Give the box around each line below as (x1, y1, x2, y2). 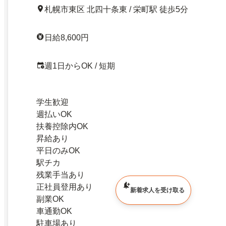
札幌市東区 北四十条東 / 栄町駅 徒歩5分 (44, 5, 188, 14)
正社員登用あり (36, 182, 93, 191)
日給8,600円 (44, 33, 89, 42)
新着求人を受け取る (130, 187, 185, 194)
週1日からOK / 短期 (44, 61, 115, 70)
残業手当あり (36, 170, 85, 179)
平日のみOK (36, 146, 80, 155)
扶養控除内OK (36, 122, 88, 131)
